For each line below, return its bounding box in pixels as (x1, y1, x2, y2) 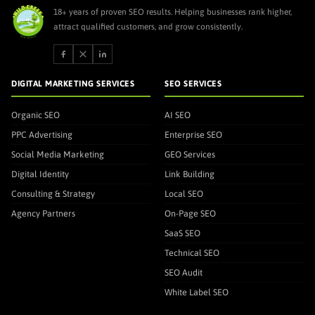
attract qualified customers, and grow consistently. (53, 21, 243, 32)
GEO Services (165, 148, 215, 160)
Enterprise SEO (165, 129, 222, 140)
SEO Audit (165, 266, 202, 278)
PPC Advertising (11, 129, 72, 140)
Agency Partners (11, 207, 75, 219)
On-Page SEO (165, 207, 216, 219)
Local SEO (165, 188, 203, 199)
